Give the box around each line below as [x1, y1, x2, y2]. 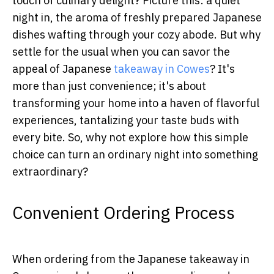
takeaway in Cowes [114, 61, 210, 76]
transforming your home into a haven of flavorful [12, 95, 259, 110]
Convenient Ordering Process [12, 201, 235, 224]
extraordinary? [12, 164, 88, 179]
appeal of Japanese [12, 61, 114, 76]
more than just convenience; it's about [12, 78, 206, 93]
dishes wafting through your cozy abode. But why [12, 27, 261, 42]
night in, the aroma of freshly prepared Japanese [12, 10, 262, 24]
